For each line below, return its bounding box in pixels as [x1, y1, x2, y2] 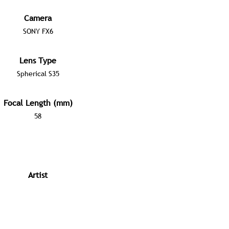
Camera [24, 12, 52, 24]
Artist [28, 169, 48, 180]
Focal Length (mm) [3, 97, 73, 108]
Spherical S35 [16, 69, 59, 78]
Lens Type [19, 55, 56, 66]
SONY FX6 [22, 27, 53, 36]
